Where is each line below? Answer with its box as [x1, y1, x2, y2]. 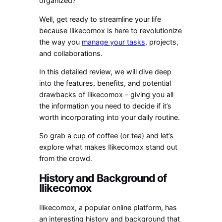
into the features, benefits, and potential [39, 79, 171, 88]
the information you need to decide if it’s [39, 102, 172, 111]
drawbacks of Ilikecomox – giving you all [39, 90, 174, 99]
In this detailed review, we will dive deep [39, 67, 172, 76]
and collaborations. [39, 49, 103, 57]
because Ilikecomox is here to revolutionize [39, 26, 182, 35]
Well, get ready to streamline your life [39, 14, 162, 23]
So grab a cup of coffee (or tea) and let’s [39, 131, 174, 140]
